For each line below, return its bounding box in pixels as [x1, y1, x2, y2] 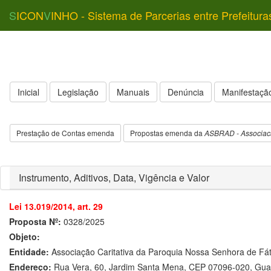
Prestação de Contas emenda [16, 128, 114, 138]
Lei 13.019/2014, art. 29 [9, 200, 103, 212]
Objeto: [9, 230, 40, 243]
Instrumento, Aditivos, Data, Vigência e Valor [19, 171, 209, 184]
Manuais [117, 86, 149, 98]
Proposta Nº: [9, 215, 61, 227]
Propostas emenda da [130, 128, 204, 138]
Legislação [57, 86, 99, 98]
